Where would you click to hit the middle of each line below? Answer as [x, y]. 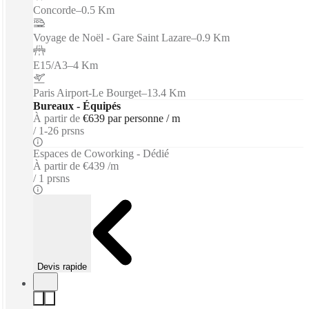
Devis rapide [62, 266]
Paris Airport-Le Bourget [87, 92]
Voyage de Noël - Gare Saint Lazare [112, 37]
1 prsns [54, 178]
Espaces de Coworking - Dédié [101, 153]
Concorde [54, 10]
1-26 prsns [61, 130]
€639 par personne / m [131, 118]
